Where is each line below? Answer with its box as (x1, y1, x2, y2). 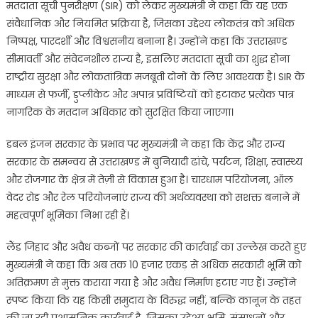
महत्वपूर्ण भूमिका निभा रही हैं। (6, 208, 129, 223)
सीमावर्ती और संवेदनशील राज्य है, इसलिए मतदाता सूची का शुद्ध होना (6, 52, 290, 67)
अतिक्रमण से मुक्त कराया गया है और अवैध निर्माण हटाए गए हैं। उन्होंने (6, 275, 296, 290)
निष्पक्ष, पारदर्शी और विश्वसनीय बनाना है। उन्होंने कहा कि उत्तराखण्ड (6, 34, 287, 49)
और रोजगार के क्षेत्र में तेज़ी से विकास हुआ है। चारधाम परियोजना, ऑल (6, 172, 293, 187)
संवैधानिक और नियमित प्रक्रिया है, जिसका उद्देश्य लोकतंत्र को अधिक (6, 16, 295, 31)
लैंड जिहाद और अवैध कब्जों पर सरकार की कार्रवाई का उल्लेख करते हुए (6, 240, 306, 255)
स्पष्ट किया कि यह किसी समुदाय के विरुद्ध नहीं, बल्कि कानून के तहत (6, 293, 301, 308)
